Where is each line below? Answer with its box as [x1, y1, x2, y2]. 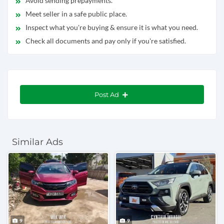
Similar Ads [12, 136, 63, 147]
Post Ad [94, 90, 120, 98]
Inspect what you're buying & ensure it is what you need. [25, 22, 198, 31]
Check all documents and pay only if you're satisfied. [25, 36, 186, 45]
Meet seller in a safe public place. [25, 9, 127, 18]
